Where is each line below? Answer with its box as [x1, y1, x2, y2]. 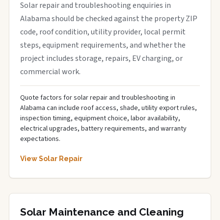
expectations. [20, 134, 60, 144]
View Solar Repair [20, 155, 82, 163]
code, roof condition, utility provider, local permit [20, 27, 186, 37]
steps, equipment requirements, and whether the [20, 40, 186, 51]
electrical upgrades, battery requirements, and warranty [20, 124, 187, 134]
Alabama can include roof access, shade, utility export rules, [20, 103, 197, 113]
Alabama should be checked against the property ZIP [20, 13, 197, 24]
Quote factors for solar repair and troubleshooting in [20, 93, 175, 103]
